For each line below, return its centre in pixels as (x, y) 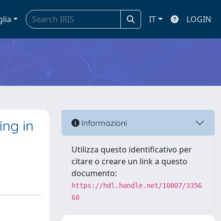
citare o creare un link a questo (129, 161)
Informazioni (103, 123)
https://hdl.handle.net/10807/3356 (137, 185)
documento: (94, 173)
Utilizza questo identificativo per (132, 149)
